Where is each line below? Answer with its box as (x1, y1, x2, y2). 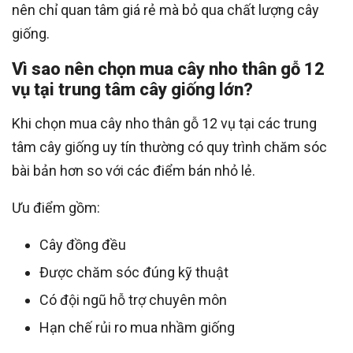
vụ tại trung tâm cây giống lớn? (12, 80, 253, 100)
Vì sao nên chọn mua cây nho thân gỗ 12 (12, 59, 325, 80)
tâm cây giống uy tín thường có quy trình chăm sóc (12, 139, 327, 156)
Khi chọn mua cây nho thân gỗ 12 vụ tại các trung (12, 115, 317, 132)
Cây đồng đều (39, 236, 126, 254)
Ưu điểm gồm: (12, 199, 100, 217)
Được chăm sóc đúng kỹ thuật (39, 264, 229, 281)
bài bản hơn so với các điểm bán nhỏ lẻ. (12, 162, 255, 180)
